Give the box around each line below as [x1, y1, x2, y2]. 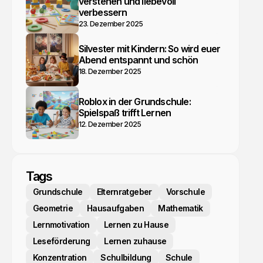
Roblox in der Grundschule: [78, 95, 191, 107]
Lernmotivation [32, 220, 90, 230]
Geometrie [32, 203, 73, 213]
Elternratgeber [96, 187, 152, 197]
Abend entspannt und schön [78, 53, 198, 66]
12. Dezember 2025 [78, 119, 141, 129]
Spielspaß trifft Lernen [78, 106, 171, 119]
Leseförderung [32, 236, 90, 246]
